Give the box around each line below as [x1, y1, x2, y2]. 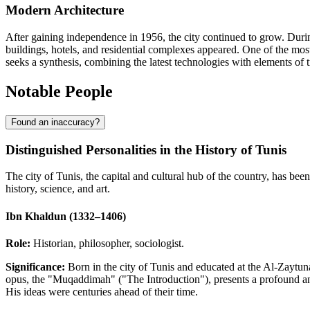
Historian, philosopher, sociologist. [30, 237, 184, 249]
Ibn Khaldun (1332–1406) [6, 210, 126, 222]
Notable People [6, 82, 113, 101]
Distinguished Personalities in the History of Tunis [6, 142, 286, 157]
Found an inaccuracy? [11, 117, 100, 127]
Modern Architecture [6, 3, 124, 18]
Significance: [6, 260, 65, 273]
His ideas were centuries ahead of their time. [6, 285, 198, 298]
